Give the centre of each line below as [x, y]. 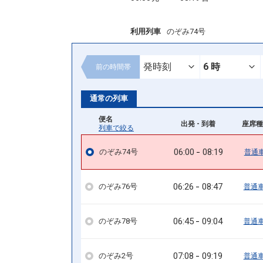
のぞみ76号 [118, 186]
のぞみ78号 [118, 221]
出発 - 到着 [198, 124]
